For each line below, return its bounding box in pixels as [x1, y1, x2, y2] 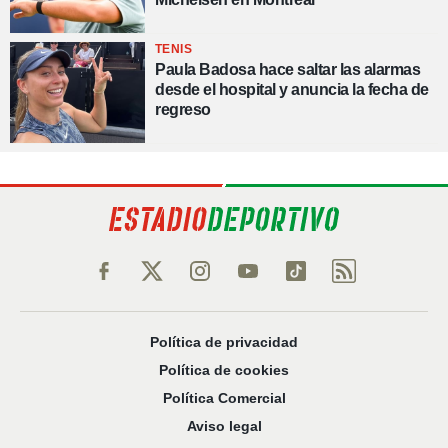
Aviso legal [186, 418, 262, 435]
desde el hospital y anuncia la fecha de [155, 80, 429, 98]
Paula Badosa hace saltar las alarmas [155, 60, 420, 78]
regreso [155, 100, 211, 118]
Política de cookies [159, 362, 289, 379]
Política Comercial [162, 390, 286, 407]
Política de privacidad [150, 334, 298, 351]
